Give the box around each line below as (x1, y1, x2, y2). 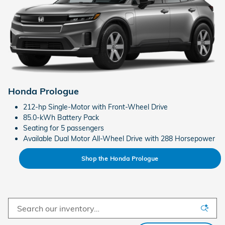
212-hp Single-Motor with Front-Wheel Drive (23, 102, 168, 111)
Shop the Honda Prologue (81, 154, 159, 162)
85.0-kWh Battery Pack (23, 113, 99, 122)
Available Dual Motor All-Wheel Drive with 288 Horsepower (23, 134, 215, 143)
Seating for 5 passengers (23, 123, 104, 133)
